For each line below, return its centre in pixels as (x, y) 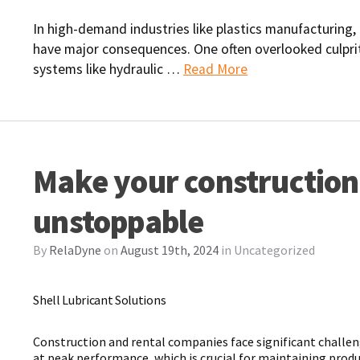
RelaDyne (76, 250)
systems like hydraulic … (108, 69)
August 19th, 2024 (170, 250)
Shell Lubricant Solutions (100, 299)
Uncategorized (275, 250)
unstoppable (119, 221)
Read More (216, 69)
